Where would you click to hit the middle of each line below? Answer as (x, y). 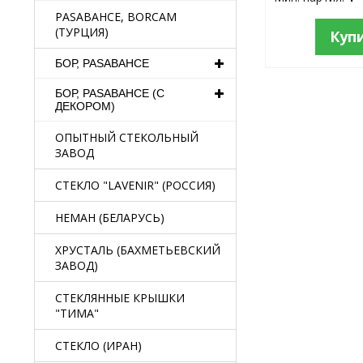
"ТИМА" (77, 313)
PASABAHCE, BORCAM (116, 17)
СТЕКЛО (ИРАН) (98, 346)
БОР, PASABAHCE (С (110, 93)
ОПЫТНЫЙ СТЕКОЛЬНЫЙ (127, 137)
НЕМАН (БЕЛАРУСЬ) (110, 218)
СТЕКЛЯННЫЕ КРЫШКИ (120, 298)
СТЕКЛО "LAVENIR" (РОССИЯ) (135, 185)
